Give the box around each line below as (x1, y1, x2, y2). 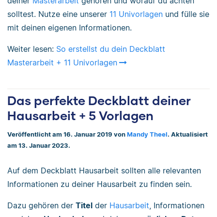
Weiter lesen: (7, 44, 56, 54)
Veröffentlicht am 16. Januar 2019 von (7, 131, 127, 139)
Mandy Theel (127, 131, 168, 139)
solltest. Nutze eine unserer (7, 9, 109, 19)
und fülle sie (163, 9, 209, 19)
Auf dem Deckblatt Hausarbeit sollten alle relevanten (7, 165, 201, 175)
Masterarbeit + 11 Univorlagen (7, 57, 117, 67)
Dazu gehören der (7, 200, 76, 210)
